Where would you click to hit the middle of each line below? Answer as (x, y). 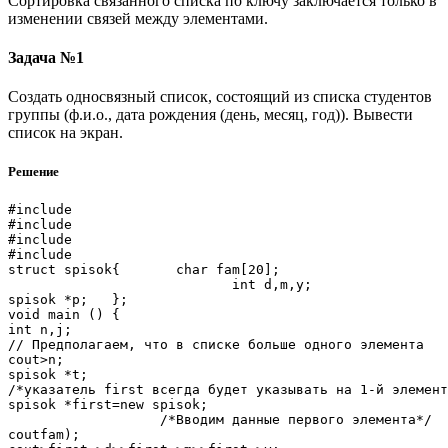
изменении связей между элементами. (138, 18)
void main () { (68, 315)
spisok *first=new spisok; (108, 405)
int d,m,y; (160, 285)
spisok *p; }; (68, 300)
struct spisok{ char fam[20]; (144, 270)
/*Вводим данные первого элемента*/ (220, 420)
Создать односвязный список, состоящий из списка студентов (220, 97)
